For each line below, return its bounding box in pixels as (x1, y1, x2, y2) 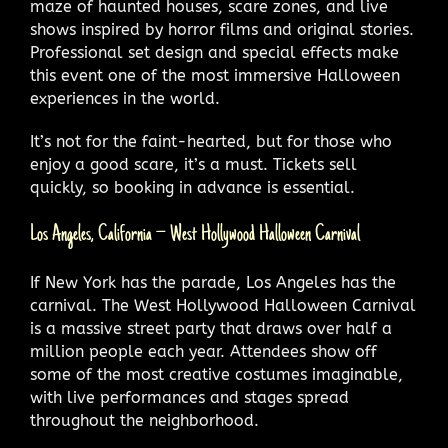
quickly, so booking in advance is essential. (30, 178, 355, 198)
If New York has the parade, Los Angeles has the (30, 273, 396, 293)
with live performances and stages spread (30, 388, 349, 408)
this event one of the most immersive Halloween (30, 66, 400, 86)
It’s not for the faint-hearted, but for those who (30, 132, 392, 152)
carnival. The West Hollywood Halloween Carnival (30, 296, 416, 316)
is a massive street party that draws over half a (30, 319, 392, 339)
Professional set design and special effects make (30, 43, 399, 63)
